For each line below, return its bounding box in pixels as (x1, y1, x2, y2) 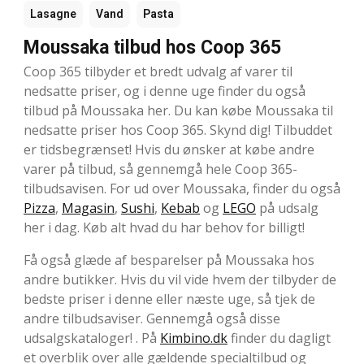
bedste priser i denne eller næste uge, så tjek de (24, 290, 315, 309)
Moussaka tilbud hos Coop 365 (24, 37, 281, 59)
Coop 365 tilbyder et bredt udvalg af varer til (24, 63, 292, 81)
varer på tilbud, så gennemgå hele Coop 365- (24, 160, 297, 179)
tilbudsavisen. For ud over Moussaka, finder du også (24, 180, 340, 198)
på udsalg (256, 199, 318, 218)
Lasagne (30, 7, 76, 21)
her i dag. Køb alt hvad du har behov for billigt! (24, 219, 305, 237)
